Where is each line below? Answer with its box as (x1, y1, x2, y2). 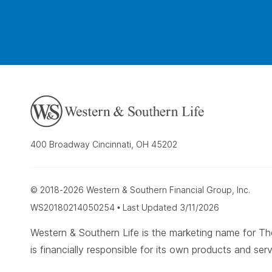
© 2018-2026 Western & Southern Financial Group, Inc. (30, 185, 250, 195)
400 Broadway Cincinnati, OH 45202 (30, 139, 177, 150)
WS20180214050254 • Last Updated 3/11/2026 (30, 202, 219, 213)
